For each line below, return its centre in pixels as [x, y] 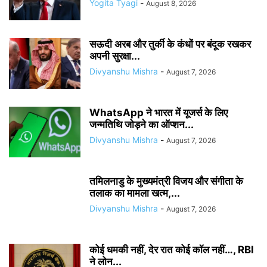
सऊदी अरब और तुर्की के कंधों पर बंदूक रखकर [170, 44]
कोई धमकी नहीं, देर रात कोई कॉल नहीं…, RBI [172, 250]
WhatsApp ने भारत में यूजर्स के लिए [159, 113]
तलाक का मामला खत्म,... [135, 193]
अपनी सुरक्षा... [115, 56]
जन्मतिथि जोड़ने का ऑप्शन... [142, 125]
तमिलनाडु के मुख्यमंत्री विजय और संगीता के [166, 181]
